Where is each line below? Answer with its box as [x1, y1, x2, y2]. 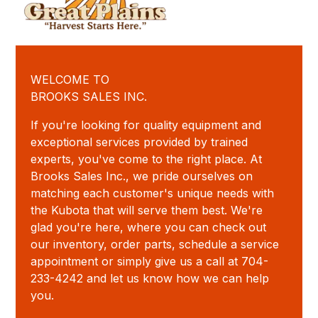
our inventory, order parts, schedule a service [30, 237, 279, 252]
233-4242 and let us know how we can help [30, 271, 269, 286]
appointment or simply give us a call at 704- [30, 254, 268, 269]
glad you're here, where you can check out [30, 220, 266, 235]
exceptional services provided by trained [30, 135, 248, 150]
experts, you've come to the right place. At [30, 152, 262, 167]
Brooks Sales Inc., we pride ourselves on [30, 169, 253, 184]
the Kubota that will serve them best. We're [30, 203, 263, 218]
